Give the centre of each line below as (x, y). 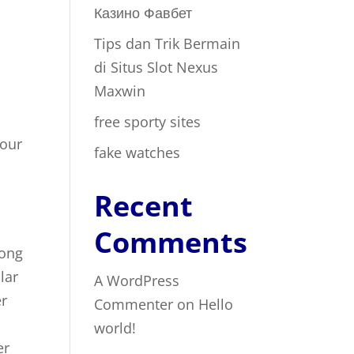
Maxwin (120, 91)
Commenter (134, 304)
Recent (144, 206)
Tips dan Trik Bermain (168, 43)
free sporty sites (148, 122)
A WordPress (137, 281)
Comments (171, 242)
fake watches (137, 153)
